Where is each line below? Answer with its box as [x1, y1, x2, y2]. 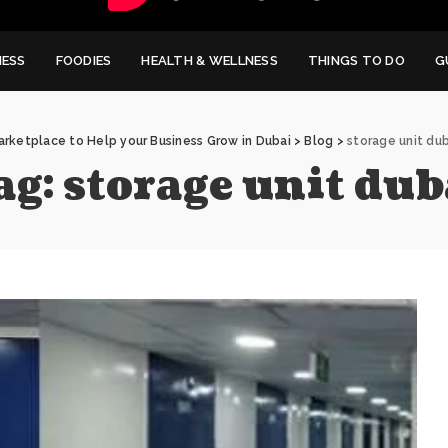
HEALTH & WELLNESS [141, 52, 278, 68]
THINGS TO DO [307, 52, 405, 68]
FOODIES [55, 52, 112, 68]
